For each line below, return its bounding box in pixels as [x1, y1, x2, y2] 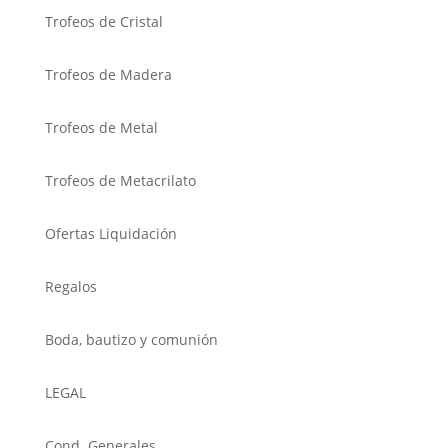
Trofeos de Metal [44, 117, 158, 137]
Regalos [44, 276, 97, 296]
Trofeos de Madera [44, 64, 172, 84]
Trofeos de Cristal [44, 11, 163, 31]
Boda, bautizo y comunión [44, 329, 218, 349]
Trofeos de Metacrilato [44, 170, 196, 190]
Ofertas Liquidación [44, 223, 177, 243]
